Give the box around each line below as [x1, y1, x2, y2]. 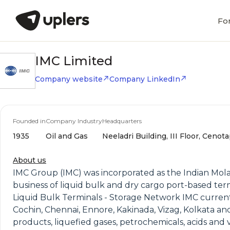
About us [13, 156, 46, 165]
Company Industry [46, 117, 102, 125]
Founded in [13, 117, 46, 125]
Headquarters [102, 117, 142, 125]
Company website [35, 74, 103, 84]
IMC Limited [35, 53, 112, 68]
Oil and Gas [46, 131, 88, 141]
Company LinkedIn [109, 74, 180, 84]
